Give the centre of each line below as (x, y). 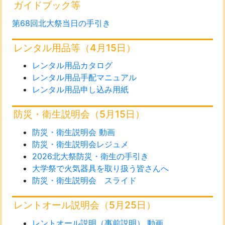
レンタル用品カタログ (72, 66)
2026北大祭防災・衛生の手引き (90, 156)
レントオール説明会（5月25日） (85, 205)
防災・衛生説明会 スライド (84, 181)
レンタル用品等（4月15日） (75, 47)
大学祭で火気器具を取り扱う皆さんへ (100, 168)
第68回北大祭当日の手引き (61, 23)
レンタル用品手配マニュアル (84, 78)
